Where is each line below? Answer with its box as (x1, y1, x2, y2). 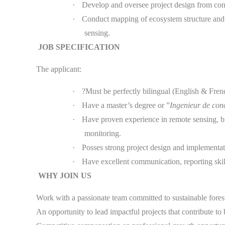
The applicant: (36, 64, 81, 73)
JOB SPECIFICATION (38, 42, 120, 51)
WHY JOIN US (38, 171, 91, 180)
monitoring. (84, 129, 121, 138)
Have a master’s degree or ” (82, 100, 170, 109)
